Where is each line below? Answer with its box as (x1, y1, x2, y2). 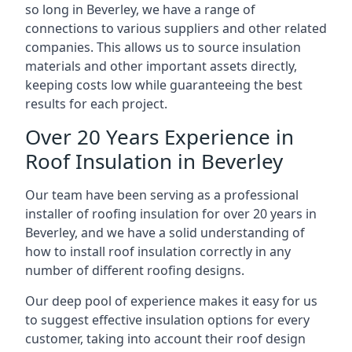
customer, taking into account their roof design (25, 330, 306, 347)
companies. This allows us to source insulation (25, 38, 301, 56)
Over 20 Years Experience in (25, 123, 294, 151)
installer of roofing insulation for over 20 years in (25, 205, 317, 222)
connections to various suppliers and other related (25, 20, 327, 37)
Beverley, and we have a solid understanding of (25, 224, 305, 241)
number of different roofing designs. (25, 262, 244, 279)
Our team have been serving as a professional (25, 186, 299, 203)
